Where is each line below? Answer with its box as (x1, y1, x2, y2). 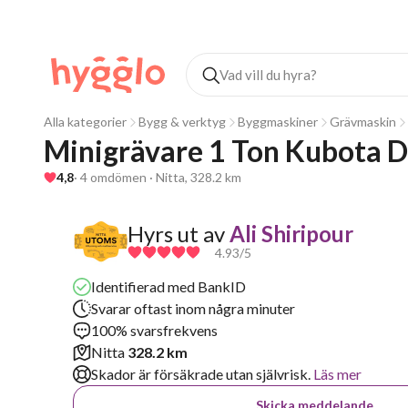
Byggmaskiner (238, 114, 318, 129)
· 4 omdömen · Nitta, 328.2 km (74, 169, 241, 185)
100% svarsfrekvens (91, 321, 218, 339)
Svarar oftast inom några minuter (91, 300, 295, 317)
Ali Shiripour (229, 219, 353, 247)
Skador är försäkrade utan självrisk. (91, 365, 311, 382)
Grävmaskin (330, 114, 396, 129)
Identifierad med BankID (91, 278, 246, 295)
